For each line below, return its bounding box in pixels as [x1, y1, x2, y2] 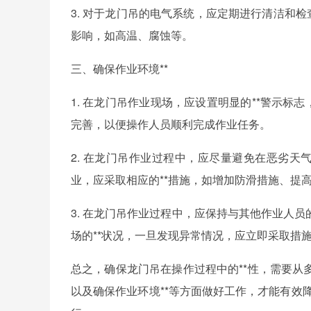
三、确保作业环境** [71, 60, 168, 76]
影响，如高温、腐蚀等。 [71, 27, 193, 43]
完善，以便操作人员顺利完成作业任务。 [71, 116, 271, 132]
